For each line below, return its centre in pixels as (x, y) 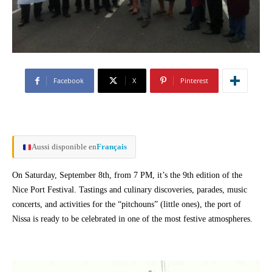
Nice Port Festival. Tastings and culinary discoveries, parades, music (130, 190)
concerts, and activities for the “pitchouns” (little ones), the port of (127, 205)
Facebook (68, 81)
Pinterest (194, 81)
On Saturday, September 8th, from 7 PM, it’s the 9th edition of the (127, 175)
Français (111, 147)
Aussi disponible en (64, 147)
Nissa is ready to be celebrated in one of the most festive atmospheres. (132, 219)
